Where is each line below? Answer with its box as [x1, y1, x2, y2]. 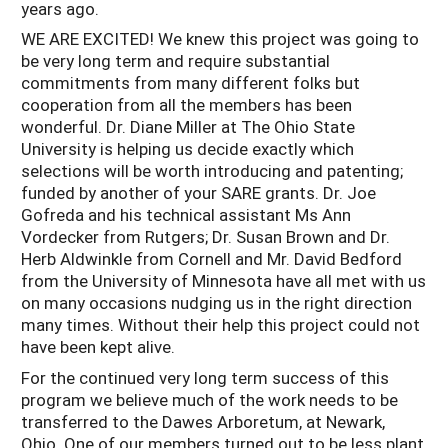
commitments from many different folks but [21, 71, 360, 95]
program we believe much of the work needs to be [21, 387, 398, 411]
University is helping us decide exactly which [21, 137, 354, 161]
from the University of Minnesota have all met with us [21, 269, 426, 293]
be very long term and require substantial [21, 49, 330, 73]
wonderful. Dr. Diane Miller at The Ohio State [21, 115, 355, 139]
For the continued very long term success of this [21, 365, 389, 389]
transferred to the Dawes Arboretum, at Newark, [21, 409, 385, 433]
